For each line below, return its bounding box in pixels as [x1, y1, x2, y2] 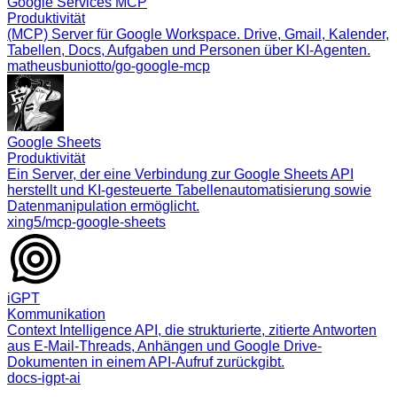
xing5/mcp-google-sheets [7, 214, 166, 230]
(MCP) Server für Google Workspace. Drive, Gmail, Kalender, [7, 26, 389, 42]
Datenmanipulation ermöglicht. [7, 198, 199, 214]
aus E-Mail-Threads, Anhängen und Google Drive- [7, 338, 322, 354]
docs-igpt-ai [7, 370, 81, 385]
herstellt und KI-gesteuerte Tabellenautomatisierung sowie [7, 182, 371, 198]
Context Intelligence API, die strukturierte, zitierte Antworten [7, 322, 377, 338]
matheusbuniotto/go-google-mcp [7, 58, 210, 74]
